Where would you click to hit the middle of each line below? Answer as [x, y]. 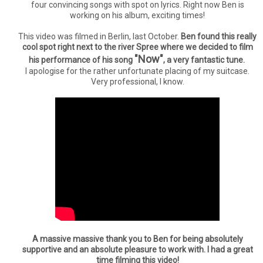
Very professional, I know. [137, 82]
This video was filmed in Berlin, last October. [100, 36]
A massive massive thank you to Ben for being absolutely [137, 239]
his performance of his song [81, 60]
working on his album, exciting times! [137, 15]
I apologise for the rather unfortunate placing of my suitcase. [137, 71]
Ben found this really [219, 36]
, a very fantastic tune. [204, 60]
